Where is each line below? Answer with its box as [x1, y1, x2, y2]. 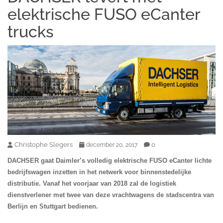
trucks [7, 22, 54, 41]
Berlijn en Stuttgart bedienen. [7, 203, 98, 211]
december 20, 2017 [86, 141, 137, 149]
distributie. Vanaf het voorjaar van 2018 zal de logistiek [7, 180, 176, 188]
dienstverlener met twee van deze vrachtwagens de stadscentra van [7, 191, 214, 199]
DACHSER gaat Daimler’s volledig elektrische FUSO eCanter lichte [7, 157, 212, 165]
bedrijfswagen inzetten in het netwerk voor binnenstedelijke [7, 168, 191, 176]
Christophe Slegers [14, 141, 73, 149]
